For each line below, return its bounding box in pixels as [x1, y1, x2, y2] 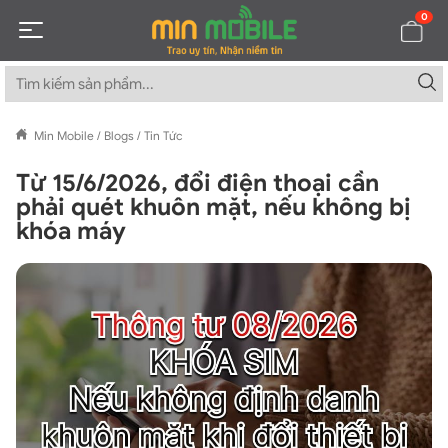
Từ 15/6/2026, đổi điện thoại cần [16, 168, 379, 199]
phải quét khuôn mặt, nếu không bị [16, 192, 411, 223]
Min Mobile [34, 128, 94, 144]
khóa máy [16, 216, 126, 247]
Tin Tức [144, 128, 183, 144]
